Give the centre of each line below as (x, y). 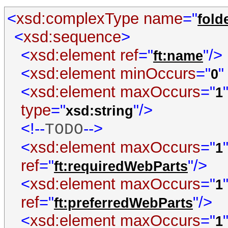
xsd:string (99, 111)
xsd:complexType (78, 18)
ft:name (178, 56)
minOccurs (158, 73)
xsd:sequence (72, 37)
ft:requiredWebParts (121, 166)
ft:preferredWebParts (123, 203)
